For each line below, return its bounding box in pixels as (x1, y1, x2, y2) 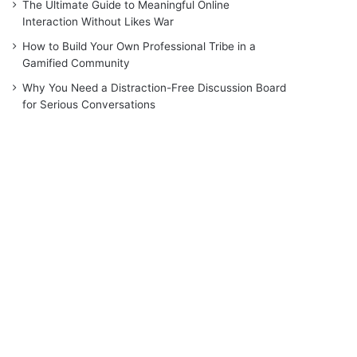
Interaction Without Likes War (22, 14, 175, 28)
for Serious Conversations (22, 97, 156, 111)
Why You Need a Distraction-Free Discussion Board (22, 80, 287, 94)
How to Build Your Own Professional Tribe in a (22, 39, 257, 53)
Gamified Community (22, 56, 131, 69)
